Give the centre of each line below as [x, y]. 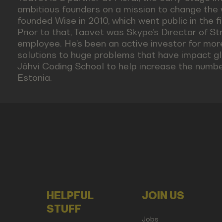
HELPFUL [70, 195]
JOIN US [163, 195]
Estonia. [34, 78]
